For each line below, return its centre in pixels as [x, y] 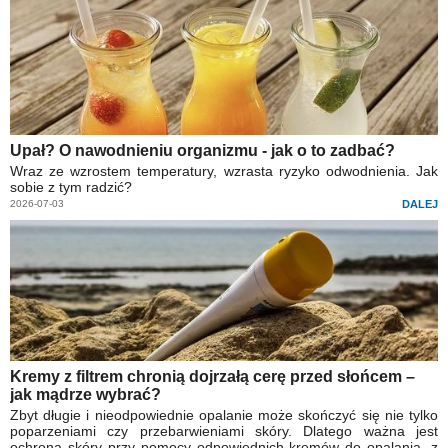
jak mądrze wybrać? [85, 395]
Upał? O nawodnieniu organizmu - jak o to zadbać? [202, 151]
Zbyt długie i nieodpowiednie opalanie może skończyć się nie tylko [224, 415]
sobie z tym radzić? [71, 187]
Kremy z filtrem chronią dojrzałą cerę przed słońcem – [212, 377]
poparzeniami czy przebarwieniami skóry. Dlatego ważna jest [224, 431]
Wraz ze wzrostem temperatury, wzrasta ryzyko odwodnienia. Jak [224, 171]
